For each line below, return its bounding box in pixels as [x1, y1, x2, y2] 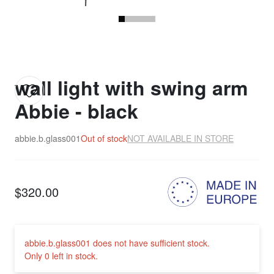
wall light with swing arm [15, 73, 248, 102]
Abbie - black [15, 97, 138, 125]
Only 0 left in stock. [24, 250, 98, 262]
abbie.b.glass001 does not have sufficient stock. [24, 237, 210, 250]
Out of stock [81, 132, 127, 145]
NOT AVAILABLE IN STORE [127, 132, 234, 145]
